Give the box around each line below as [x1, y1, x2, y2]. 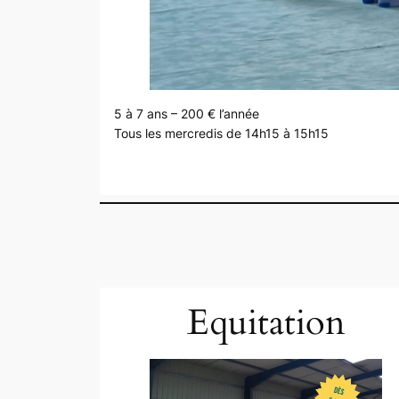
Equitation [186, 298, 346, 348]
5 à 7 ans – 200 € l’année [114, 105, 259, 121]
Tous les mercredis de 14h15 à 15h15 [114, 125, 329, 141]
